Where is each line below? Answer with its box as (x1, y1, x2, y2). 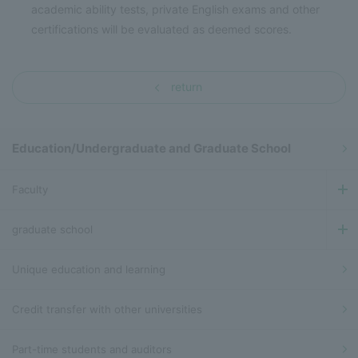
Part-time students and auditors (12, 342, 172, 356)
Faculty (12, 182, 48, 196)
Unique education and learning (12, 262, 165, 276)
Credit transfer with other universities (12, 302, 202, 316)
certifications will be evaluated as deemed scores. (31, 22, 292, 37)
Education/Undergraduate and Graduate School (12, 140, 291, 156)
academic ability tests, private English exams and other (31, 2, 320, 17)
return (171, 79, 202, 93)
